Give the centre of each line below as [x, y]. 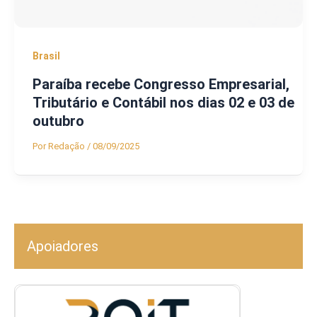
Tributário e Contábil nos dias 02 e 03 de [163, 102]
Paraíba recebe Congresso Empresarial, [161, 84]
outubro [58, 121]
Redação [67, 146]
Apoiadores [63, 247]
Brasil [46, 56]
